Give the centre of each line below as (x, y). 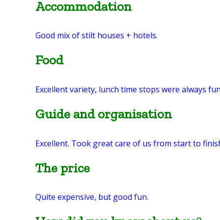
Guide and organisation (104, 114)
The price (63, 168)
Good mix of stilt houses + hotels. (96, 36)
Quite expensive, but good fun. (92, 197)
